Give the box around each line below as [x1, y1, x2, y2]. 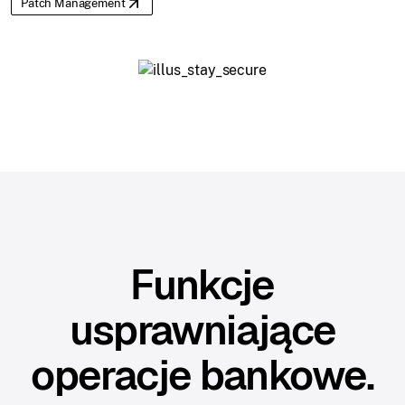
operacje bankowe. [31, 348, 374, 401]
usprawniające [69, 303, 336, 356]
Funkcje [130, 258, 275, 311]
